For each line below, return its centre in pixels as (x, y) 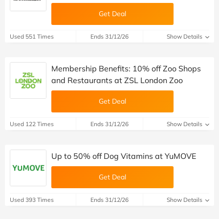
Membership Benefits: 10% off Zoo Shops (126, 68)
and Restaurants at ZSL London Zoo (117, 80)
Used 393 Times (32, 199)
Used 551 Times (32, 36)
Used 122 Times (32, 124)
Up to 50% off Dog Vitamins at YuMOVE (124, 156)
